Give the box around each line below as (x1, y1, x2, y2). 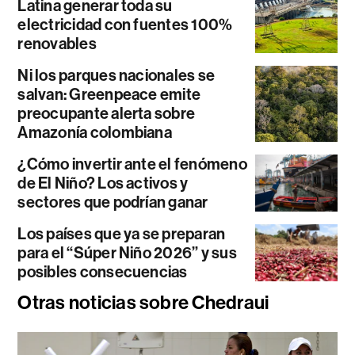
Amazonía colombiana (17, 122, 172, 142)
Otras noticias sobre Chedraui (17, 291, 269, 314)
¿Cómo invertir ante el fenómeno (17, 154, 247, 174)
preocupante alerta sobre (17, 103, 196, 123)
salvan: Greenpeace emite (17, 84, 201, 104)
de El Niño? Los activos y (17, 173, 189, 193)
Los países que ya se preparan (17, 223, 226, 243)
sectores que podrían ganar (17, 192, 208, 212)
